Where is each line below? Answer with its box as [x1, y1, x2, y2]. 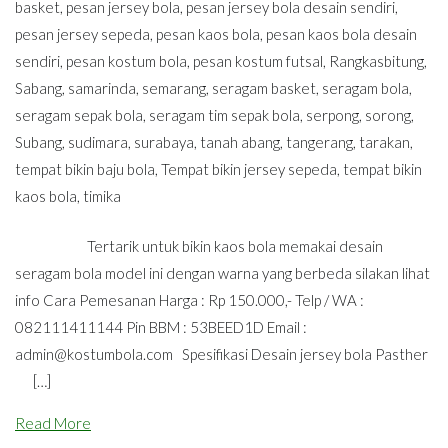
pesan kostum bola [66, 52, 187, 71]
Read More [15, 413, 91, 432]
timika [83, 187, 121, 206]
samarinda [68, 79, 136, 98]
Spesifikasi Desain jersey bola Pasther [173, 344, 428, 363]
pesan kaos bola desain [266, 25, 417, 44]
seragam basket [212, 79, 316, 98]
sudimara [68, 133, 128, 152]
